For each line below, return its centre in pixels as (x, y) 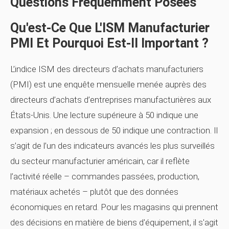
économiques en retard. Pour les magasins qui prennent (114, 207)
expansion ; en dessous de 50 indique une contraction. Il (114, 130)
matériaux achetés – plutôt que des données (94, 192)
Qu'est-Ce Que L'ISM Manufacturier (110, 28)
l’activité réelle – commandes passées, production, (105, 176)
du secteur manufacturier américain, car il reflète (100, 161)
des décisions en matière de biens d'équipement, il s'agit (114, 222)
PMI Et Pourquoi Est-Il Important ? (109, 43)
